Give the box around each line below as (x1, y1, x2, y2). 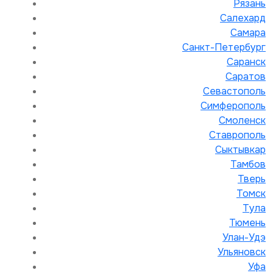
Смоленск (219, 114, 266, 127)
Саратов (225, 70, 266, 83)
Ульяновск (218, 246, 266, 258)
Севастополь (203, 85, 266, 97)
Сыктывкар (215, 143, 266, 156)
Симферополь (200, 99, 266, 112)
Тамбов (230, 158, 266, 171)
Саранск (227, 55, 266, 68)
